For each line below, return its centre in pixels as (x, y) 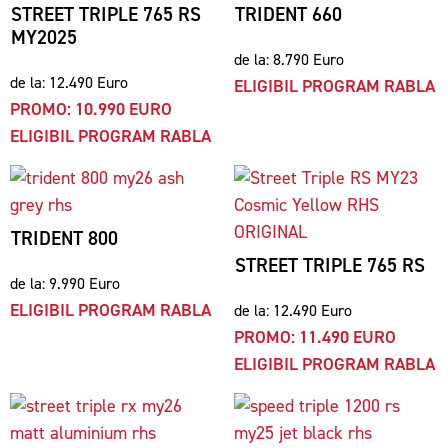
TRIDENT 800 (64, 238)
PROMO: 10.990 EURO (91, 109)
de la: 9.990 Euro (65, 283)
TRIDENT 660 (288, 14)
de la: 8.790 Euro (289, 59)
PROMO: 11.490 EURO (315, 337)
